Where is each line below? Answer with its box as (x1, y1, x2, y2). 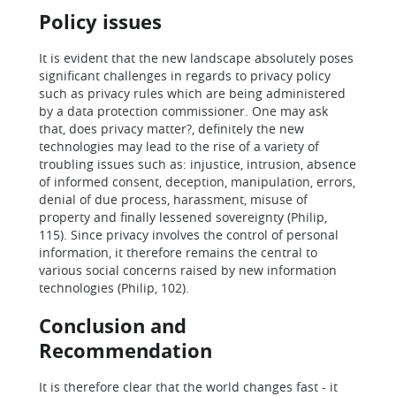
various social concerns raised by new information (39, 262, 337, 278)
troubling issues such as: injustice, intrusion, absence (39, 156, 356, 172)
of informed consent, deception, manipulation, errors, (39, 173, 355, 190)
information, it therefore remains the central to (39, 244, 317, 261)
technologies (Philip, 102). (39, 279, 189, 296)
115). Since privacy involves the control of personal (39, 226, 339, 243)
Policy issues (39, 8, 162, 34)
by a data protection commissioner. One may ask (39, 103, 328, 119)
